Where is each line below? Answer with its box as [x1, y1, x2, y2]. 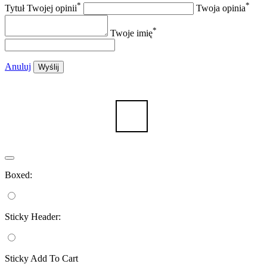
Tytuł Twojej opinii [5, 3, 77, 14]
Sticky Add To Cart [5, 253, 78, 264]
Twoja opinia [196, 3, 246, 14]
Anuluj [5, 61, 31, 72]
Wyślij [38, 63, 59, 72]
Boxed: [5, 170, 32, 181]
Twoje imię [110, 28, 153, 39]
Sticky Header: [5, 212, 61, 222]
